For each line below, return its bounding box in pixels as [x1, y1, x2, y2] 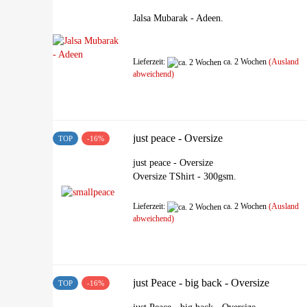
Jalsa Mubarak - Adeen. [133, 13, 224, 23]
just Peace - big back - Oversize [133, 277, 270, 288]
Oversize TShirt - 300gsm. [133, 171, 237, 182]
